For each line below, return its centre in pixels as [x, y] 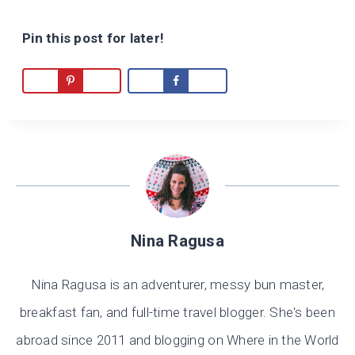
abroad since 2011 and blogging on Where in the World [177, 340]
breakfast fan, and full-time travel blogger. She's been [177, 313]
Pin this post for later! [94, 38]
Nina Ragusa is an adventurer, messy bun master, [177, 285]
